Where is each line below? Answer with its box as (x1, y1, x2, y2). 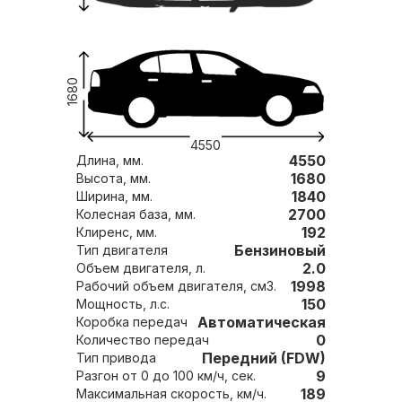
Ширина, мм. (132, 188, 153, 204)
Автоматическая (197, 312, 326, 331)
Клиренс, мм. (136, 223, 157, 240)
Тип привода (76, 349, 156, 365)
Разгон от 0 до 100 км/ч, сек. (76, 367, 256, 383)
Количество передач (154, 331, 209, 347)
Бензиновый (234, 240, 326, 259)
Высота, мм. (130, 170, 151, 186)
